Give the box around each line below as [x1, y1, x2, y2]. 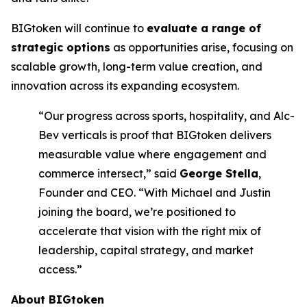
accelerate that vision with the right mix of [38, 224, 261, 238]
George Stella [180, 167, 258, 180]
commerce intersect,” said [38, 167, 180, 180]
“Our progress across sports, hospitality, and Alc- [38, 109, 295, 123]
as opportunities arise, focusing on [110, 40, 293, 54]
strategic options [11, 40, 110, 54]
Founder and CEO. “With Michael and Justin [38, 186, 271, 199]
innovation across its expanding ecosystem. [11, 79, 239, 93]
